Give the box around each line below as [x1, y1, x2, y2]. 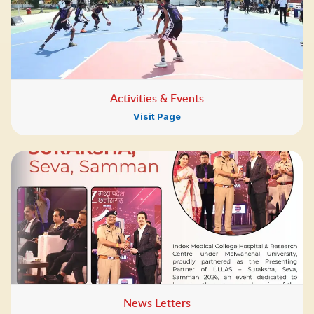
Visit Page [133, 111, 181, 123]
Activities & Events [110, 90, 204, 107]
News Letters [123, 295, 191, 311]
